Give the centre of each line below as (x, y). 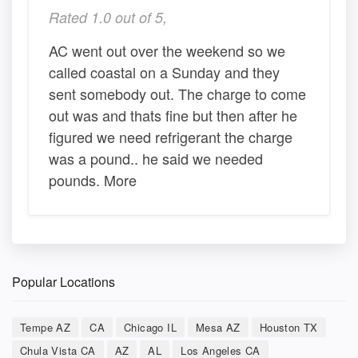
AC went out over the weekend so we (167, 50)
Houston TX (288, 327)
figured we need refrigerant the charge (171, 136)
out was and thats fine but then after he (173, 115)
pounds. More (93, 179)
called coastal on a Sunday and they (164, 72)
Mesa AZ (218, 327)
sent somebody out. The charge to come (177, 93)
